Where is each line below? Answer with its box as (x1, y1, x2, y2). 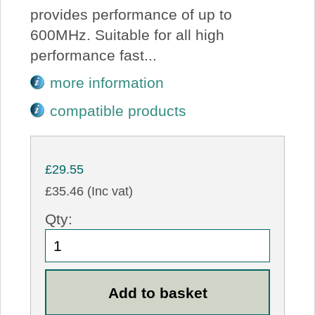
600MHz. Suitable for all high (30, 27, 224, 44)
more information (50, 75, 165, 91)
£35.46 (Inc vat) (45, 184, 134, 198)
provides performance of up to (30, 6, 232, 23)
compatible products (50, 102, 187, 119)
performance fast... (30, 47, 157, 64)
